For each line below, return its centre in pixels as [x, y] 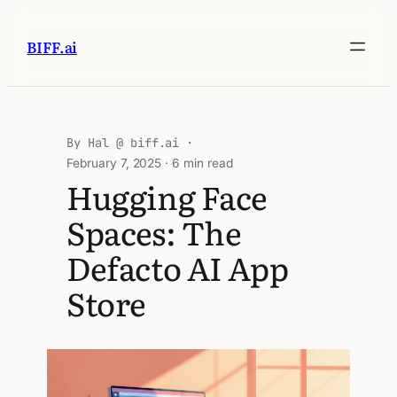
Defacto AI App [178, 268]
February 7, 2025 [114, 163]
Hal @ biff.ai [134, 143]
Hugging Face [167, 197]
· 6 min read [197, 163]
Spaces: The [154, 232]
